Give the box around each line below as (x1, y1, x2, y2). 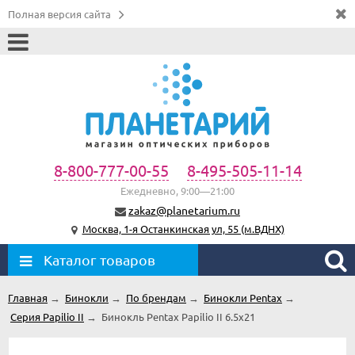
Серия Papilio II (10, 309, 84, 323)
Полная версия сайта (8, 7, 111, 21)
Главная (8, 290, 48, 304)
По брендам (126, 290, 186, 304)
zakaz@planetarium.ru (128, 202, 240, 217)
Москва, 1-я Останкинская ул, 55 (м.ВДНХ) (82, 221, 284, 235)
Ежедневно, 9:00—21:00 (120, 183, 235, 197)
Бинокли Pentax (204, 290, 282, 304)
